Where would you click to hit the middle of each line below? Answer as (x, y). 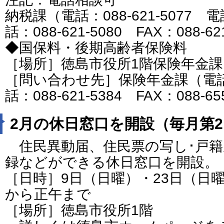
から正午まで (48, 194)
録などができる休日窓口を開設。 (112, 162)
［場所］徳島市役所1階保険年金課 (114, 64)
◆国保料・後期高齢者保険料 (96, 48)
